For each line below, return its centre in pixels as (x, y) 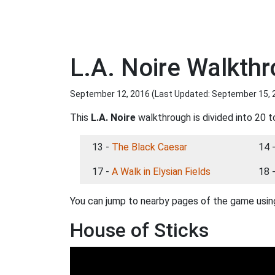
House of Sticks (139, 230)
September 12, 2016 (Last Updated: (141, 94)
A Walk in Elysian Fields (161, 172)
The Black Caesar (149, 147)
